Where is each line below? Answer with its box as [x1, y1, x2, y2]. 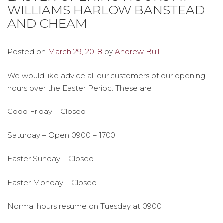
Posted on [7, 47, 48, 56]
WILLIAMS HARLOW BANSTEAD [7, 2, 205, 17]
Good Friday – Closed [7, 107, 86, 116]
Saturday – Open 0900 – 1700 [7, 130, 115, 140]
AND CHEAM [7, 16, 87, 31]
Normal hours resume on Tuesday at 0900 [7, 201, 162, 211]
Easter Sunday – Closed [7, 154, 94, 163]
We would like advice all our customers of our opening [7, 70, 205, 80]
